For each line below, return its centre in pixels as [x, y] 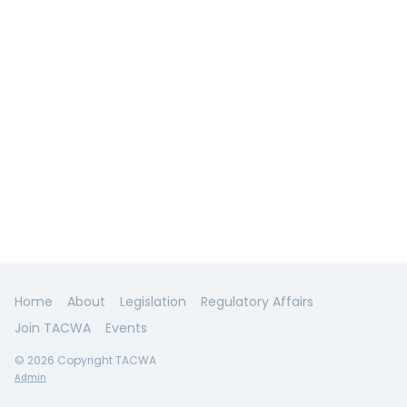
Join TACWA [53, 328]
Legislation [153, 302]
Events [126, 328]
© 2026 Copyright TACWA [85, 360]
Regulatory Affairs [257, 302]
